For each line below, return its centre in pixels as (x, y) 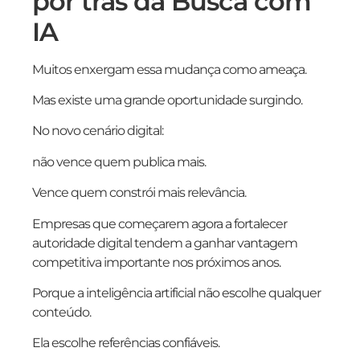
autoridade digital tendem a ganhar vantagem (165, 243)
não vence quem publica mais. (119, 162)
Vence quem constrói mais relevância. (139, 193)
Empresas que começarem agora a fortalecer (160, 223)
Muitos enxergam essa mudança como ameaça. (169, 69)
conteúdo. (61, 312)
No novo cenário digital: (98, 131)
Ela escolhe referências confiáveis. (126, 343)
